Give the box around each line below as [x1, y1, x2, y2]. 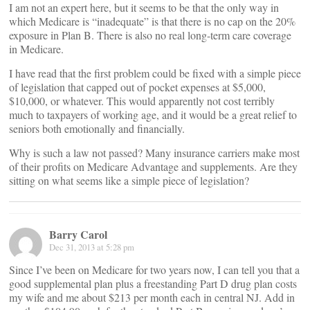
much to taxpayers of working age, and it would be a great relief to [9, 107, 297, 122]
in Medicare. [9, 42, 64, 56]
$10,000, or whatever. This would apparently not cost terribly [9, 93, 275, 108]
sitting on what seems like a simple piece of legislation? [9, 173, 249, 188]
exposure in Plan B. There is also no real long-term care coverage [9, 28, 291, 42]
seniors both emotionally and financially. [9, 121, 185, 136]
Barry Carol [49, 226, 107, 242]
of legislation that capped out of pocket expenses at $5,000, [9, 80, 266, 94]
